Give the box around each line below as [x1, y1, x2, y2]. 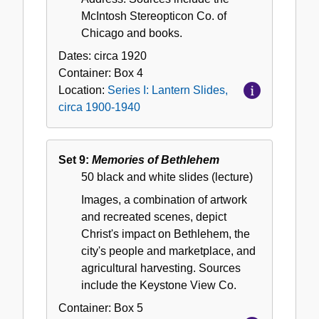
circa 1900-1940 [58, 101, 140, 114]
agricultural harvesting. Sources [81, 262, 241, 275]
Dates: [58, 50, 94, 63]
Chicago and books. [81, 27, 182, 40]
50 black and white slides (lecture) [81, 171, 253, 184]
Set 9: [58, 154, 92, 167]
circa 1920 [94, 50, 147, 63]
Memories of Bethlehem [92, 154, 219, 167]
